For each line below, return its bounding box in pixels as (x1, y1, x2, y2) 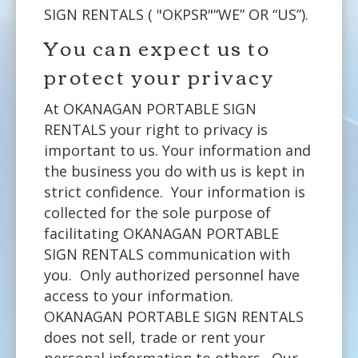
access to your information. (44, 285, 233, 305)
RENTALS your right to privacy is (44, 119, 268, 139)
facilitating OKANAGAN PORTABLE (44, 223, 279, 243)
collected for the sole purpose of (44, 202, 271, 222)
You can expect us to (44, 28, 270, 66)
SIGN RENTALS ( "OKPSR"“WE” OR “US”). (44, 4, 308, 24)
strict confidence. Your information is (44, 181, 305, 201)
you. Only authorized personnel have (44, 265, 300, 284)
